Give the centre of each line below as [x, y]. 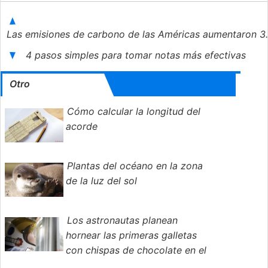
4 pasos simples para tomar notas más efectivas [137, 55]
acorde [82, 127]
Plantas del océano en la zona [135, 166]
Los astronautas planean [122, 220]
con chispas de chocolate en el [136, 250]
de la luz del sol [101, 181]
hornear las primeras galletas [131, 235]
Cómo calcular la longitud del [134, 112]
